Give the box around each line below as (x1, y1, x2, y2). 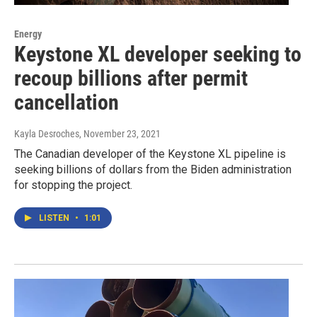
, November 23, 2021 (79, 128, 161, 140)
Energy (14, 28, 42, 40)
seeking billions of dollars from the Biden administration (14, 163, 292, 177)
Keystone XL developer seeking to (14, 42, 301, 67)
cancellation (14, 90, 119, 115)
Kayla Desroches (14, 128, 79, 140)
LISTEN (39, 213, 71, 224)
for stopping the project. (14, 178, 132, 192)
